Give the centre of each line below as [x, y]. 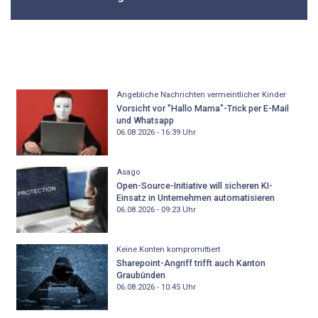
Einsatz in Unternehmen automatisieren [195, 197]
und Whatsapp [145, 120]
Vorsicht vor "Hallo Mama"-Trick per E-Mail [202, 108]
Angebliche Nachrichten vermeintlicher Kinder [201, 95]
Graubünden [141, 275]
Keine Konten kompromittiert [168, 250]
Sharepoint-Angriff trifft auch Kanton [191, 263]
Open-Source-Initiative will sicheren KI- [194, 185]
